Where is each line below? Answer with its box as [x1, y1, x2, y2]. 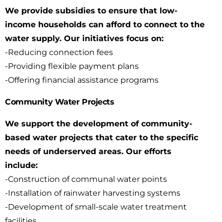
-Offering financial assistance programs [5, 75, 159, 85]
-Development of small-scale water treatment [5, 202, 187, 212]
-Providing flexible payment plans [5, 61, 139, 71]
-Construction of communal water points [5, 174, 167, 184]
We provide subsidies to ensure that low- [5, 6, 177, 15]
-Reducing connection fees [5, 48, 113, 57]
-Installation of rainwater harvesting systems [5, 188, 180, 198]
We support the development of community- [5, 119, 192, 128]
